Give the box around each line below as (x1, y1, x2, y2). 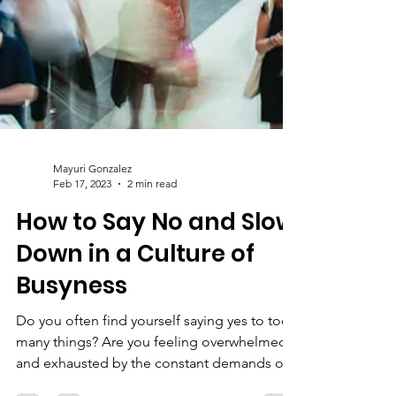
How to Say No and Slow (16, 294, 295, 326)
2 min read (127, 265, 177, 278)
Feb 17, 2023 (53, 265, 111, 278)
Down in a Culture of (16, 326, 255, 358)
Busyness (16, 358, 127, 390)
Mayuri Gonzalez (53, 250, 132, 263)
